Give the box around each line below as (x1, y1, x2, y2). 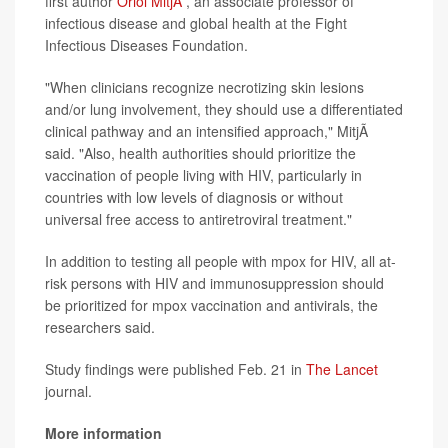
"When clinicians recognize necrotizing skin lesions (45, 77, 364, 98)
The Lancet (306, 359, 378, 380)
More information (45, 423, 162, 444)
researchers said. (45, 317, 155, 338)
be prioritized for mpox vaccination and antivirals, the (45, 295, 378, 316)
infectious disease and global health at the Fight (45, 13, 347, 34)
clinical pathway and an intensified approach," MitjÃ (45, 121, 372, 142)
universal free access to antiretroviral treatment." (45, 209, 352, 230)
